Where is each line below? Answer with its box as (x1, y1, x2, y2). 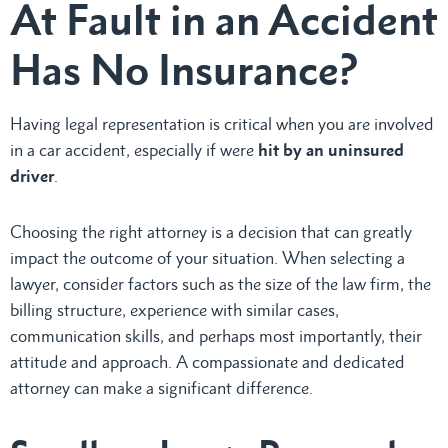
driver (10, 165, 54, 186)
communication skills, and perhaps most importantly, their (10, 325, 422, 346)
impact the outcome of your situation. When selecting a (10, 247, 405, 268)
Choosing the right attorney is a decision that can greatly (10, 221, 412, 242)
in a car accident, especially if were (10, 139, 258, 160)
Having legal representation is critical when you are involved (10, 113, 434, 134)
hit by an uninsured (258, 139, 404, 160)
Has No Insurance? (10, 43, 358, 95)
